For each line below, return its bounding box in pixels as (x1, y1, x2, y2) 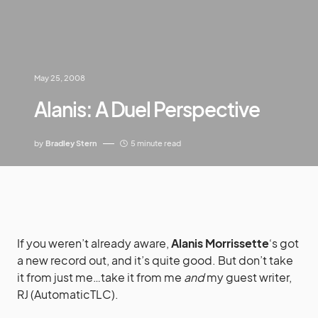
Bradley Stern (45, 138, 97, 148)
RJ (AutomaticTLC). (17, 287, 119, 302)
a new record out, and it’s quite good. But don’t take (17, 253, 293, 268)
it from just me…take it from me (17, 270, 184, 285)
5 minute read (131, 138, 181, 148)
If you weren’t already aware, (17, 236, 171, 251)
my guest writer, (204, 270, 292, 285)
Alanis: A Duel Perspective (34, 97, 260, 122)
